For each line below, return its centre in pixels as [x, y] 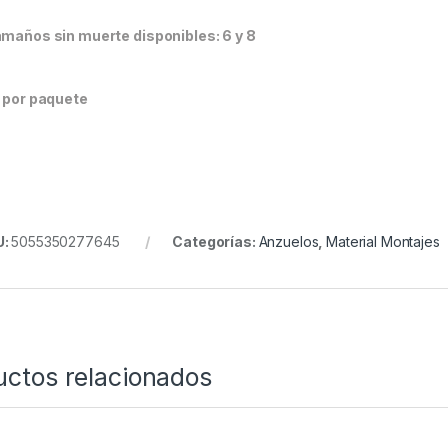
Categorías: [215, 242]
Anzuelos [288, 242]
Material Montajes [383, 242]
